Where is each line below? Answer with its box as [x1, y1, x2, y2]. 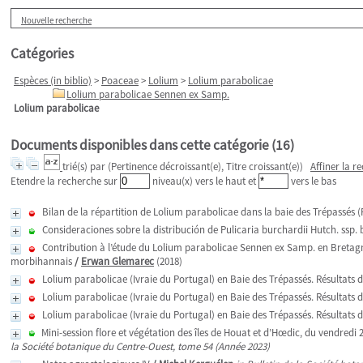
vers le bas [288, 174, 336, 188]
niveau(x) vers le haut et [150, 174, 258, 188]
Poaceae [101, 74, 139, 88]
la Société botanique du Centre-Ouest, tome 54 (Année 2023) [11, 340, 270, 353]
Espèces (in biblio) [14, 74, 92, 88]
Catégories [11, 45, 74, 62]
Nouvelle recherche [21, 15, 92, 26]
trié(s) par [62, 160, 108, 173]
